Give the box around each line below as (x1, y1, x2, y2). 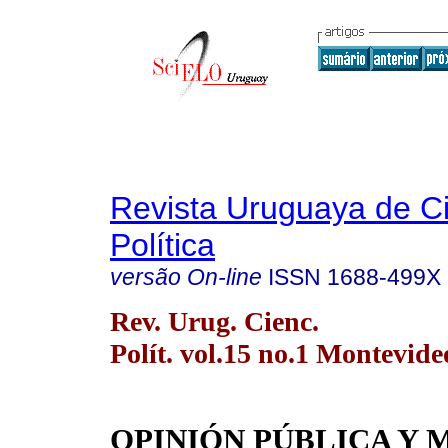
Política (110, 227, 215, 263)
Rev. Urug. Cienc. (110, 305, 319, 337)
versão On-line (110, 264, 262, 290)
